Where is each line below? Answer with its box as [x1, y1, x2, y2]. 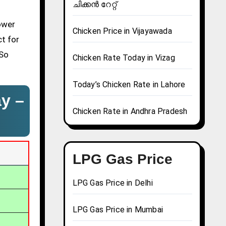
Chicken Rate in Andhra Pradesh [72, 106, 188, 117]
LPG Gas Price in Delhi [72, 178, 153, 188]
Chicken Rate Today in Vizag [72, 53, 175, 63]
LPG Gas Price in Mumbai [72, 205, 163, 215]
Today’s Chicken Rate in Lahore [72, 80, 186, 90]
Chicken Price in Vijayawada [72, 26, 172, 36]
